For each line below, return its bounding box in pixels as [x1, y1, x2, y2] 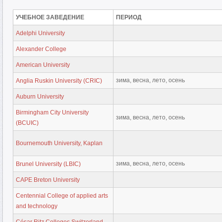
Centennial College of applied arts [16, 192, 108, 199]
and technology [16, 202, 57, 210]
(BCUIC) [16, 119, 39, 126]
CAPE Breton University [16, 176, 80, 183]
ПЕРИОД [116, 14, 142, 21]
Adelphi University [16, 29, 65, 37]
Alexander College [16, 45, 66, 53]
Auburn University [16, 93, 64, 100]
